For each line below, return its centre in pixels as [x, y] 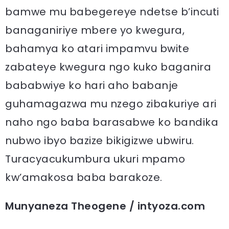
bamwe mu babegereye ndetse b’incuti [112, 12]
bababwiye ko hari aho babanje [92, 85]
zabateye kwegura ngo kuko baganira [108, 67]
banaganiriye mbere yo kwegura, [95, 30]
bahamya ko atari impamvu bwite [97, 49]
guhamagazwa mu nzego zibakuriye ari [111, 104]
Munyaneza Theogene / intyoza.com [105, 206]
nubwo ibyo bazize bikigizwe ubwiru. [100, 141]
